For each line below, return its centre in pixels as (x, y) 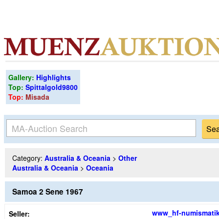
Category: (28, 158)
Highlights (54, 77)
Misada (37, 97)
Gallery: (22, 77)
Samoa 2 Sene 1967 (48, 192)
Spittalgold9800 (52, 87)
